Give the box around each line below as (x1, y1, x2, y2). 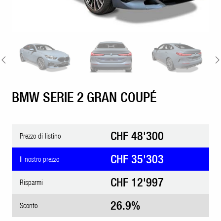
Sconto (20, 201, 37, 210)
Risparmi (20, 178, 43, 186)
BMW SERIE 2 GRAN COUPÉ (12, 89, 156, 106)
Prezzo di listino (20, 131, 61, 140)
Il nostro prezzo (20, 154, 59, 163)
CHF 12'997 (110, 175, 164, 189)
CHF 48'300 (110, 129, 164, 143)
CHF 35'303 (110, 152, 164, 166)
